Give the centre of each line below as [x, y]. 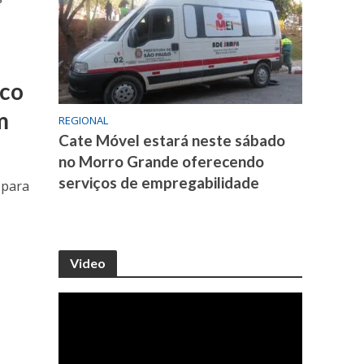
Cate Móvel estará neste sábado [172, 141]
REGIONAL [84, 121]
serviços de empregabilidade [159, 183]
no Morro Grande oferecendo [162, 162]
